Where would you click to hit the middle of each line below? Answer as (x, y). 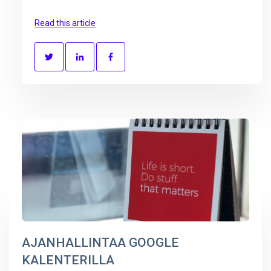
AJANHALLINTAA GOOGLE (100, 243)
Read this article (65, 23)
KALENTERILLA (68, 260)
